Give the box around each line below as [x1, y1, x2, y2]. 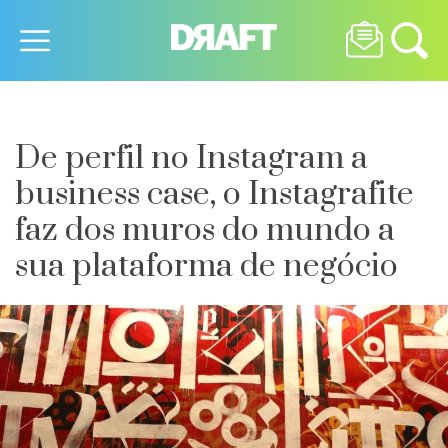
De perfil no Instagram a [15, 138, 368, 180]
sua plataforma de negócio [15, 246, 398, 288]
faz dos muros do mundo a [15, 210, 395, 252]
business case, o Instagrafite [15, 174, 414, 216]
